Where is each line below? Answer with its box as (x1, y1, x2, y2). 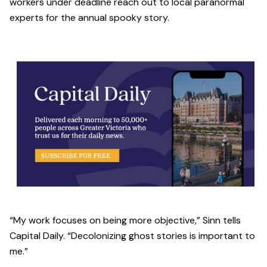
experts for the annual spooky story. (10, 11, 172, 24)
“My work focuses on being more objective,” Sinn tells (10, 213, 241, 226)
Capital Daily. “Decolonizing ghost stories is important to (10, 229, 255, 242)
